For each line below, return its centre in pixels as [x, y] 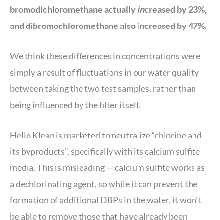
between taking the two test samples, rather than [103, 88]
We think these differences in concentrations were [105, 56]
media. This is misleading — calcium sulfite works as [107, 167]
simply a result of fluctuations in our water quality [104, 72]
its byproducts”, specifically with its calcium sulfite [105, 151]
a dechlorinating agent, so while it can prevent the [104, 183]
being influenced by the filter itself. [76, 104]
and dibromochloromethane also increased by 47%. [109, 25]
